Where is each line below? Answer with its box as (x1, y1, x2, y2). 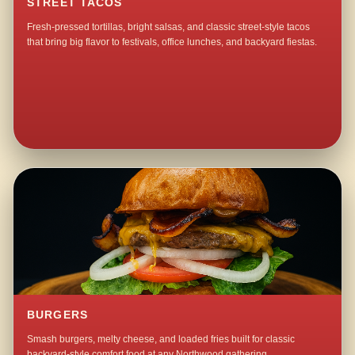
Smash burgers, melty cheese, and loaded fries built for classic (27, 334, 296, 345)
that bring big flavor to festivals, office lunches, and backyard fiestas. (27, 36, 318, 48)
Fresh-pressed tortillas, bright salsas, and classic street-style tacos (27, 21, 311, 33)
